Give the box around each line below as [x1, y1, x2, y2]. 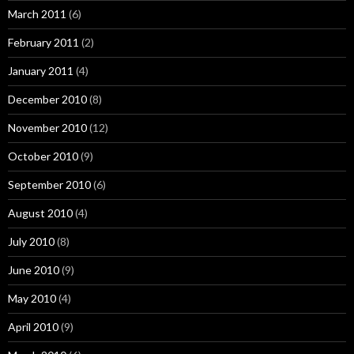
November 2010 [8, 121, 87, 134]
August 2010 [8, 206, 73, 220]
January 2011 [8, 64, 73, 77]
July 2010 [8, 235, 55, 248]
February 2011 [8, 36, 79, 49]
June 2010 [8, 263, 59, 277]
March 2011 [8, 7, 66, 21]
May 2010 [8, 292, 56, 305]
